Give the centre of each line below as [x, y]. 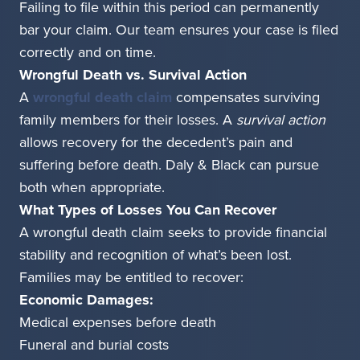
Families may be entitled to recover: [131, 278]
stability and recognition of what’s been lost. [155, 255]
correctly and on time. [88, 53]
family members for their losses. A [128, 120]
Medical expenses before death [118, 323]
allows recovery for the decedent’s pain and [156, 143]
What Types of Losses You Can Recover [148, 210]
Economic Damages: [86, 300]
